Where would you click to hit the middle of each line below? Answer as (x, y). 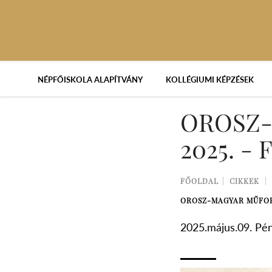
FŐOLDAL (199, 181)
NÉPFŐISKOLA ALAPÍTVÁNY (90, 80)
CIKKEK (244, 181)
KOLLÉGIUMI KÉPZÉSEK (209, 80)
